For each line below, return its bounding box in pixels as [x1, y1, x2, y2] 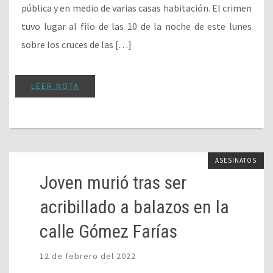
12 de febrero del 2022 [40, 250, 136, 262]
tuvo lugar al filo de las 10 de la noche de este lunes [21, 20, 252, 33]
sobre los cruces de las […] [21, 38, 132, 51]
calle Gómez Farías [40, 221, 177, 243]
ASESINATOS [215, 156, 257, 165]
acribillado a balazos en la [40, 196, 229, 218]
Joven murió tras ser [40, 172, 186, 194]
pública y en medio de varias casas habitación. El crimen [21, 2, 252, 15]
